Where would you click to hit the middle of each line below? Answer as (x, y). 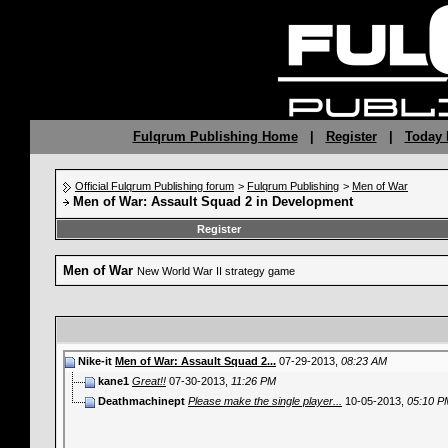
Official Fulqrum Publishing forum (154, 186)
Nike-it (95, 360)
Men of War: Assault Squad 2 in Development (213, 201)
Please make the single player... (265, 400)
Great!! (149, 380)
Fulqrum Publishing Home (215, 136)
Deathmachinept (141, 400)
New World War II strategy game (216, 271)
